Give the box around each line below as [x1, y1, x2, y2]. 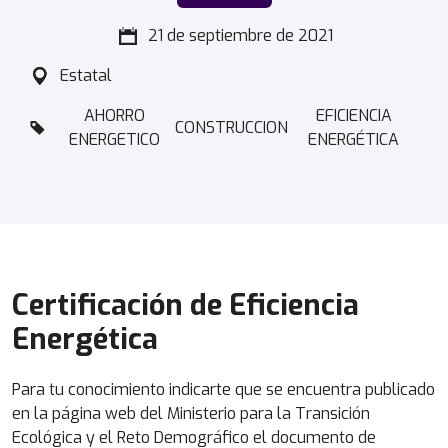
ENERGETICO [69, 129, 161, 150]
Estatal [60, 65, 112, 86]
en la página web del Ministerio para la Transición [12, 403, 370, 425]
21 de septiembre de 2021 [147, 25, 333, 46]
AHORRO [84, 105, 146, 126]
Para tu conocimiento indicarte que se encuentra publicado [12, 379, 435, 401]
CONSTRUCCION [174, 117, 288, 138]
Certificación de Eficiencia [12, 286, 359, 324]
